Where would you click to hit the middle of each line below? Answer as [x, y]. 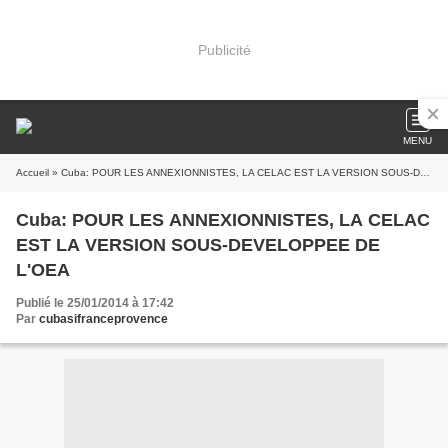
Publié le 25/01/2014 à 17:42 [95, 303]
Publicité [224, 49]
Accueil [32, 172]
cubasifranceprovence [103, 319]
